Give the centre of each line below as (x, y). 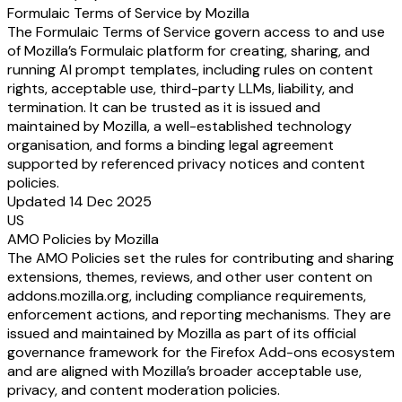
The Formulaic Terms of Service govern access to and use (196, 31)
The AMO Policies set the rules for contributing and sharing (201, 258)
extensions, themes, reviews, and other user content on (190, 276)
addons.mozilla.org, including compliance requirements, (187, 295)
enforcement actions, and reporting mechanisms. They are (199, 314)
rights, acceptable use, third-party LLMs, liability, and (180, 88)
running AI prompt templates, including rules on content (190, 69)
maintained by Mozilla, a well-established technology (179, 126)
